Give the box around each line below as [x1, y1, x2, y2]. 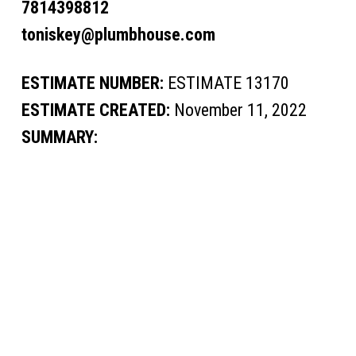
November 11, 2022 [169, 100, 307, 120]
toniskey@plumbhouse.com [21, 25, 215, 44]
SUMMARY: [21, 127, 98, 147]
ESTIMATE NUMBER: [21, 73, 164, 93]
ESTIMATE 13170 [163, 73, 289, 93]
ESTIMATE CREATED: [21, 100, 170, 120]
